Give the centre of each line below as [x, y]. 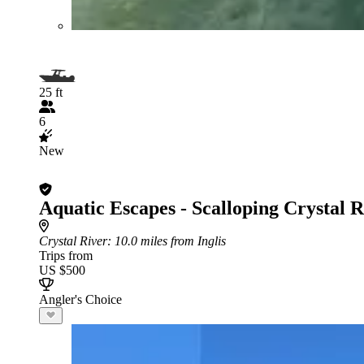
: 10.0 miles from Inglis [167, 240]
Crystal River [73, 240]
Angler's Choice [80, 299]
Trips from [66, 255]
